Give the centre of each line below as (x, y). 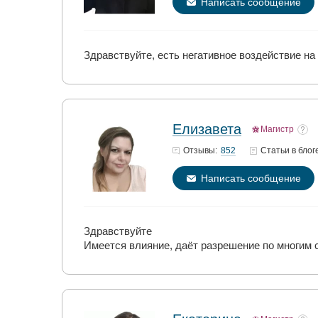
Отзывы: (200, 150)
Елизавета (207, 129)
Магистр (277, 129)
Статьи (276, 150)
